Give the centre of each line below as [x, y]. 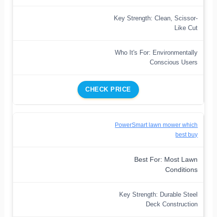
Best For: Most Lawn [166, 159]
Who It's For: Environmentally [156, 52]
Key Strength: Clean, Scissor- [156, 18]
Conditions [182, 170]
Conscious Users [174, 62]
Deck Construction [172, 204]
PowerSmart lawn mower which [156, 125]
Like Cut [186, 28]
